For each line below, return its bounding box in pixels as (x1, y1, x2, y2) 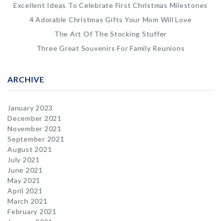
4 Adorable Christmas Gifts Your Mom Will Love (29, 15, 192, 24)
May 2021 (7, 176, 40, 184)
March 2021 (7, 197, 48, 205)
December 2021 (7, 114, 62, 122)
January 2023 (7, 104, 53, 112)
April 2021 (7, 186, 43, 195)
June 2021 (7, 166, 43, 174)
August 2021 (7, 145, 52, 153)
